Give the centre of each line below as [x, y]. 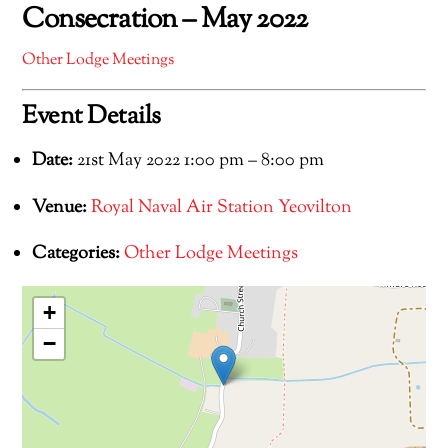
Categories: [76, 254]
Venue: [60, 207]
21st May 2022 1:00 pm [161, 161]
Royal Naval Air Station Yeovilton [222, 207]
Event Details [91, 116]
